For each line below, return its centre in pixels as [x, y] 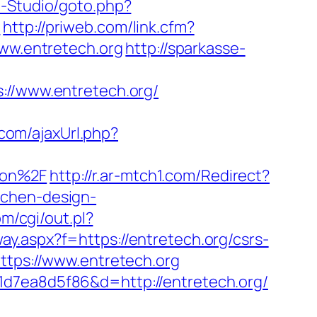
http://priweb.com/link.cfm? [99, 27]
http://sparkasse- [185, 48]
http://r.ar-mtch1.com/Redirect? [160, 175]
